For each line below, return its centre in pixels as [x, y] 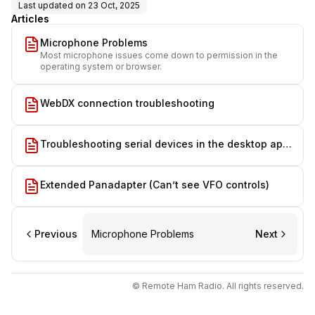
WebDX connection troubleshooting [127, 103]
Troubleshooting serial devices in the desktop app [165, 144]
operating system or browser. [101, 66]
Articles [30, 19]
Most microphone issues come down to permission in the [159, 55]
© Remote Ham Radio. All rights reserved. [218, 286]
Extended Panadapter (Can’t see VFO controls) [155, 185]
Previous [56, 234]
